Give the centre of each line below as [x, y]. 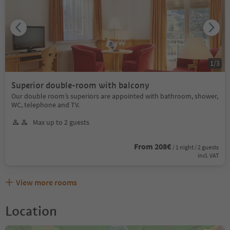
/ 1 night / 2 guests [196, 147]
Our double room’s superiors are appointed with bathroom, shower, [115, 96]
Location [31, 211]
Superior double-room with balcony [80, 85]
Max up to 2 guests [61, 122]
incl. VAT [208, 155]
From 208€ [152, 146]
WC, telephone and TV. [45, 104]
